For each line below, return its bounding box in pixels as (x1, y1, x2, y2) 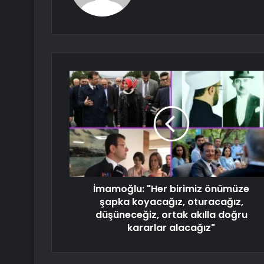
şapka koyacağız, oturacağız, (99, 195, 243, 209)
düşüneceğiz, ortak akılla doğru (95, 208, 247, 222)
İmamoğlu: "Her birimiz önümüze (93, 182, 249, 196)
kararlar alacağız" (127, 221, 215, 235)
